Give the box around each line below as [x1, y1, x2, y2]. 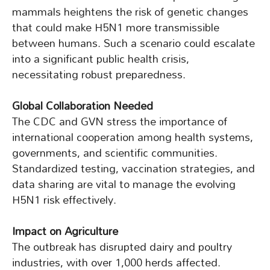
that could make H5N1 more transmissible [12, 16, 219, 39]
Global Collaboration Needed [12, 95, 153, 118]
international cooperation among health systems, [12, 126, 253, 149]
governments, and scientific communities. [12, 142, 218, 165]
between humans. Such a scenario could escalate [12, 32, 255, 55]
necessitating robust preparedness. [12, 63, 186, 86]
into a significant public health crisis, [12, 48, 189, 71]
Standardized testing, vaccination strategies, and [12, 157, 255, 180]
